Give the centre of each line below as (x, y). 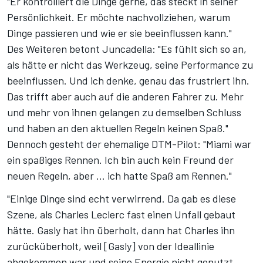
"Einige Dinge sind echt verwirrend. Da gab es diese (122, 199)
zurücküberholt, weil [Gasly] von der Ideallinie (111, 246)
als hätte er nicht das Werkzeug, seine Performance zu (130, 65)
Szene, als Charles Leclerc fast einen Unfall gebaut (121, 215)
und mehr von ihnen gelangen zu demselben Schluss (124, 112)
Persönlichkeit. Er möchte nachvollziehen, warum (119, 17)
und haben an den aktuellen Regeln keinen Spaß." (118, 128)
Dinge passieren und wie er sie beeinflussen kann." (119, 33)
